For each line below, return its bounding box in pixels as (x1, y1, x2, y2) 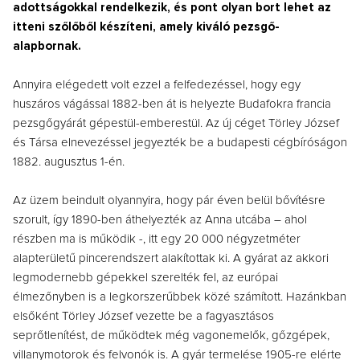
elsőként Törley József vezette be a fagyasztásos (13, 310, 274, 323)
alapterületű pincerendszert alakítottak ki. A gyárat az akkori (13, 252, 329, 265)
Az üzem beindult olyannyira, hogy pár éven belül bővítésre (13, 194, 325, 207)
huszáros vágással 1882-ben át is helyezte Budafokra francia (13, 98, 331, 111)
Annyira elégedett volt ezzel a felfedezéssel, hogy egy (13, 79, 301, 92)
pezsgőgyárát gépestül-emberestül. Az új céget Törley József (13, 117, 339, 130)
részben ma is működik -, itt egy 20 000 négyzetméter (13, 233, 301, 246)
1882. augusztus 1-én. (13, 156, 125, 169)
